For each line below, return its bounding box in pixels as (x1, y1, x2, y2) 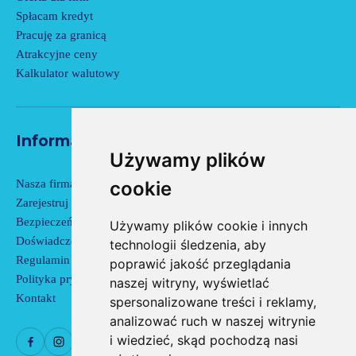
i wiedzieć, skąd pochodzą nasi (109, 332, 298, 348)
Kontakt (16, 290, 56, 304)
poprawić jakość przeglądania (109, 256, 291, 272)
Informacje (16, 130, 104, 150)
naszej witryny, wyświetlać (109, 275, 269, 291)
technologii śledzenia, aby (109, 237, 266, 253)
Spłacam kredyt (16, 8, 93, 22)
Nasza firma (16, 176, 75, 190)
